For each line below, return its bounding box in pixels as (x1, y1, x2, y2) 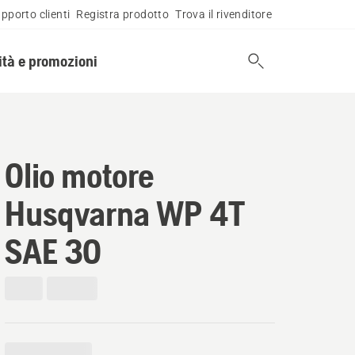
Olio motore (5, 155, 155, 195)
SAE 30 (5, 231, 101, 271)
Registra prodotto (76, 8, 170, 21)
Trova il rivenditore (175, 8, 273, 21)
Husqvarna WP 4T (5, 193, 245, 233)
